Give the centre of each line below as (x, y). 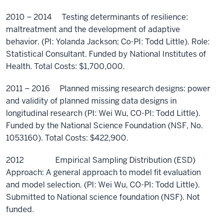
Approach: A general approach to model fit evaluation (103, 172)
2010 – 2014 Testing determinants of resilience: (97, 17)
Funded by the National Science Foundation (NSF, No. (104, 126)
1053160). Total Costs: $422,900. (67, 138)
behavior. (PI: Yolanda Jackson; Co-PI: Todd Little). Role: (108, 42)
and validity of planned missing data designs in (91, 101)
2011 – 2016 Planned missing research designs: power (108, 89)
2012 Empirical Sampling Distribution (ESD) (101, 160)
